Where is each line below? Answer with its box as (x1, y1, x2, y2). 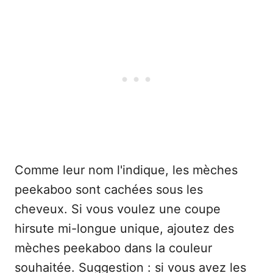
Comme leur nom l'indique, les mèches (15, 163, 238, 178)
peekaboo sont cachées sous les (15, 182, 203, 197)
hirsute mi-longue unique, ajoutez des (15, 221, 234, 236)
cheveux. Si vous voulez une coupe (15, 202, 221, 217)
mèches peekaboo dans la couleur (15, 241, 212, 256)
